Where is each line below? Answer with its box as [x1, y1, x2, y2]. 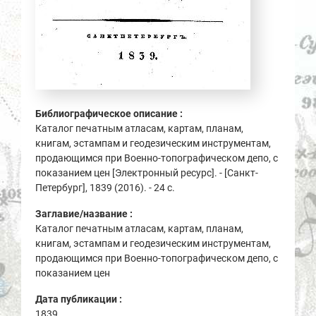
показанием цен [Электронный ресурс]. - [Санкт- [35, 167, 258, 178]
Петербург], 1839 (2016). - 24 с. [35, 182, 175, 193]
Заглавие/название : [35, 208, 135, 219]
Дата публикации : [35, 293, 124, 305]
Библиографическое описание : [35, 108, 185, 119]
